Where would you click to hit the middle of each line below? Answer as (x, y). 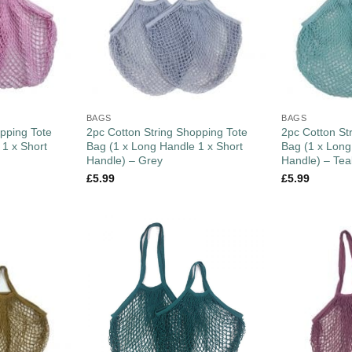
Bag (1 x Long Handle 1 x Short (164, 147)
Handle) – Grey (124, 161)
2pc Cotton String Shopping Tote (167, 132)
